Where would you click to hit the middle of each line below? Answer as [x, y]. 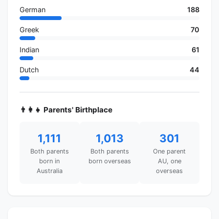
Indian [29, 49]
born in [50, 161]
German [33, 9]
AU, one [169, 161]
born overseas [109, 161]
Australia [49, 171]
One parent [170, 151]
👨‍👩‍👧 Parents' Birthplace [66, 109]
